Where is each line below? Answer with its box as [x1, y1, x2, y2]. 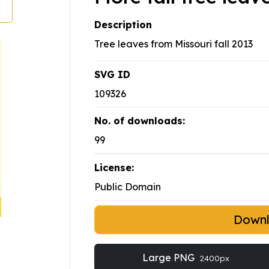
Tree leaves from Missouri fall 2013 [94, 38, 253, 50]
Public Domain [94, 181, 161, 193]
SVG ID [94, 68, 130, 81]
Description [94, 19, 152, 31]
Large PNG [142, 252, 197, 264]
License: [94, 162, 134, 174]
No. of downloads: [94, 115, 185, 127]
